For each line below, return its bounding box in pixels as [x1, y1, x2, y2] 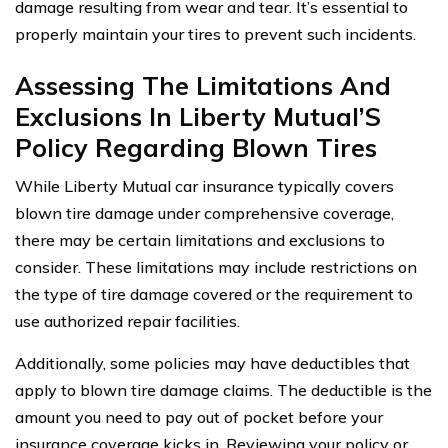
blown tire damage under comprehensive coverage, [15, 203, 394, 224]
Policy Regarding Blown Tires [15, 132, 377, 164]
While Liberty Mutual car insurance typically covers [15, 176, 394, 197]
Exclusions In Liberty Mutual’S [15, 101, 381, 133]
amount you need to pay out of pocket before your [15, 407, 383, 428]
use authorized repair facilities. [15, 311, 240, 332]
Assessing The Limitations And [15, 70, 391, 102]
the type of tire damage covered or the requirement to [15, 284, 413, 305]
